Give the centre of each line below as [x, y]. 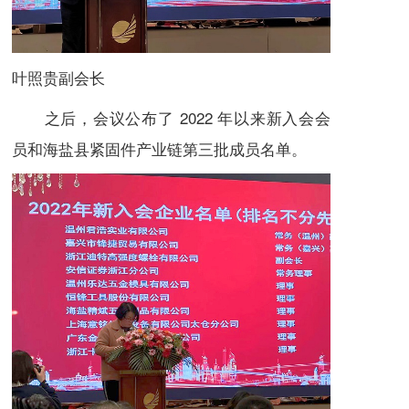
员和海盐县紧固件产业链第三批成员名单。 [159, 149]
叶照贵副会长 [66, 78]
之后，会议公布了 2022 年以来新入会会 [171, 118]
